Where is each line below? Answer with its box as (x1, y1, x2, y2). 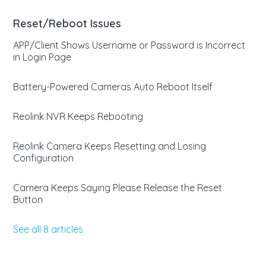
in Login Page (13, 51, 72, 63)
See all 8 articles (13, 223, 84, 235)
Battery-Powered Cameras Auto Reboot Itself (13, 81, 213, 93)
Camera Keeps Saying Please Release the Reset (13, 182, 223, 194)
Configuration (13, 152, 74, 164)
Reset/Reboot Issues (13, 17, 122, 30)
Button (13, 194, 43, 205)
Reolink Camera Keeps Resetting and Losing (13, 140, 207, 152)
